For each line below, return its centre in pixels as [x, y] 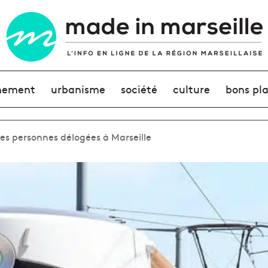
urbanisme [78, 89]
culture [192, 89]
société [139, 89]
